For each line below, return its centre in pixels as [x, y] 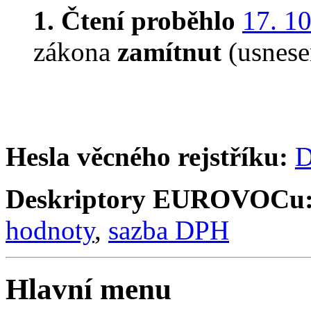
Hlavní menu [89, 289]
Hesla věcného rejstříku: [147, 157]
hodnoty [50, 230]
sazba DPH [169, 230]
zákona [75, 52]
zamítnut [169, 52]
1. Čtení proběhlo [134, 21]
